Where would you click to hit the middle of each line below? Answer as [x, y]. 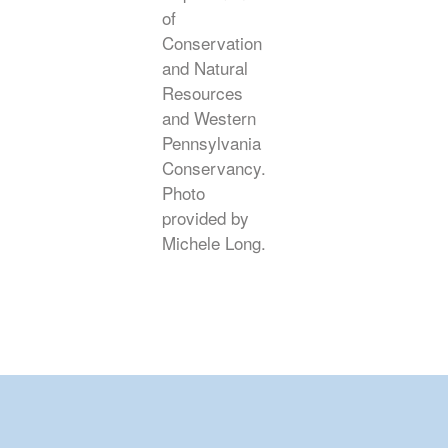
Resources [202, 92]
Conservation [211, 42]
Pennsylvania [211, 142]
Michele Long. [213, 242]
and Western [208, 117]
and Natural [204, 67]
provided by [205, 217]
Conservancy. [213, 167]
